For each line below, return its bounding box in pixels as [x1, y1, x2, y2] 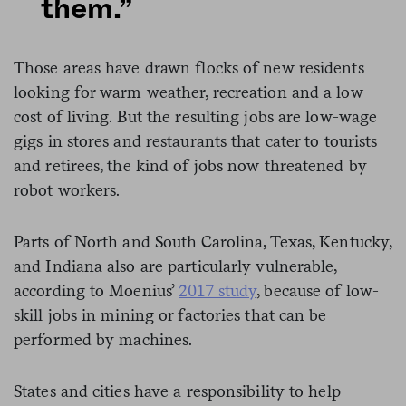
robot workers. [14, 179, 121, 199]
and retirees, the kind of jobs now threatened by [14, 155, 367, 175]
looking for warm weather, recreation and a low [14, 82, 363, 101]
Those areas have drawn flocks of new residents [14, 57, 364, 77]
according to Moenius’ [14, 280, 179, 300]
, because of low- [256, 280, 379, 300]
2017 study [179, 280, 257, 300]
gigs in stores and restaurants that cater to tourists [14, 130, 378, 150]
